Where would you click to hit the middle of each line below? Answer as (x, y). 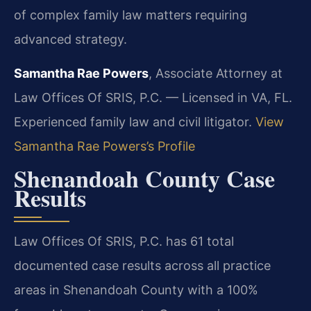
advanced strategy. (70, 39)
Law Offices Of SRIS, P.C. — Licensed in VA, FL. (153, 98)
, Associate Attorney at (216, 74)
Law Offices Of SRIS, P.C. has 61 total (124, 241)
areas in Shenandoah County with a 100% (136, 289)
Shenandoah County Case (144, 178)
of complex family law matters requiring (131, 15)
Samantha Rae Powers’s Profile (104, 146)
